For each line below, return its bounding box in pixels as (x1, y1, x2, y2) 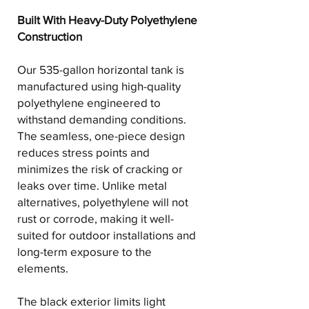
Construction (17, 30, 82, 43)
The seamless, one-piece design (17, 129, 185, 143)
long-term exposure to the (17, 245, 152, 259)
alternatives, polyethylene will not (17, 195, 188, 209)
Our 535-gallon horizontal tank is (17, 63, 184, 77)
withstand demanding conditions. (17, 112, 186, 126)
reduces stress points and (17, 146, 150, 159)
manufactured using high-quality (17, 79, 181, 93)
